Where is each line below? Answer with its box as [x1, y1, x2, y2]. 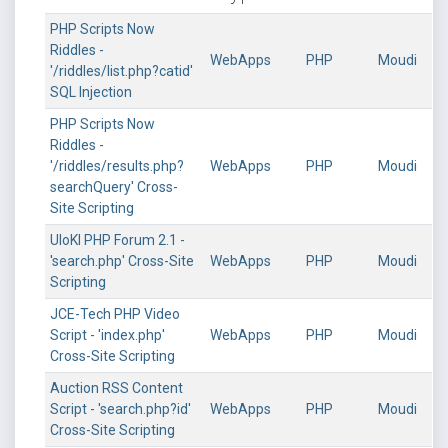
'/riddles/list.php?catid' [50, 63, 193, 79]
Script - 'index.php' [50, 327, 165, 343]
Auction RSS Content [50, 380, 183, 396]
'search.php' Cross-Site [50, 253, 194, 269]
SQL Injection [50, 84, 132, 100]
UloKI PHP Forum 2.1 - [50, 232, 185, 248]
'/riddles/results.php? [50, 158, 184, 174]
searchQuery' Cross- [50, 179, 178, 195]
